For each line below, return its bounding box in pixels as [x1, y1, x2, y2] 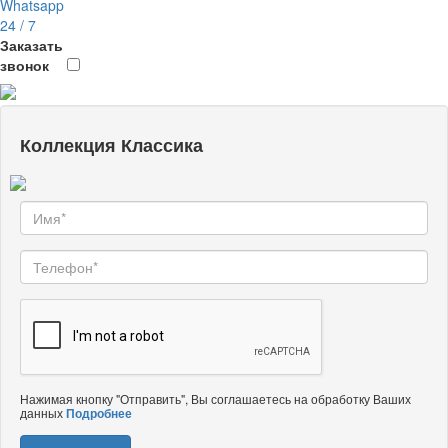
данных [20, 404, 66, 422]
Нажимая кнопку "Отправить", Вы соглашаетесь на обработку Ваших [20, 390, 411, 408]
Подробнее [66, 404, 132, 423]
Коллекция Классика [20, 132, 203, 159]
